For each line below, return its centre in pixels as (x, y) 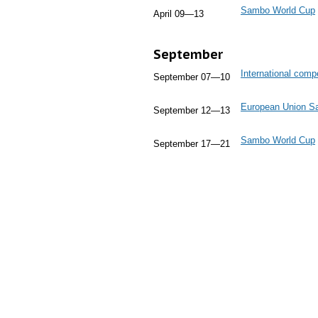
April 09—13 (179, 14)
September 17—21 (192, 144)
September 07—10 (192, 77)
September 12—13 (192, 110)
